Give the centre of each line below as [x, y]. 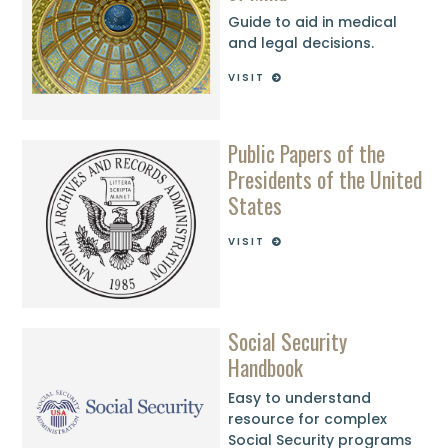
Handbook [266, 366]
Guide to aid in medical [313, 22]
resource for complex [308, 419]
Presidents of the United [325, 178]
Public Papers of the [307, 152]
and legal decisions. [301, 43]
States [255, 204]
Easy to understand [300, 398]
